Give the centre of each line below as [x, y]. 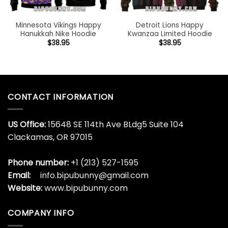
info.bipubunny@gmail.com [94, 176]
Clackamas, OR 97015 [50, 137]
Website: [26, 188]
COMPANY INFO [41, 213]
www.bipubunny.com [86, 188]
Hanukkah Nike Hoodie [58, 34]
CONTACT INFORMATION [61, 97]
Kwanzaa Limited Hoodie [170, 34]
